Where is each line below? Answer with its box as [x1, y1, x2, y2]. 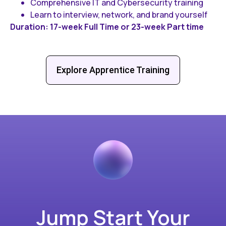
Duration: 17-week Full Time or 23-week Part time [10, 21, 204, 32]
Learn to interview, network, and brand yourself [30, 9, 207, 20]
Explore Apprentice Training [56, 64, 169, 75]
